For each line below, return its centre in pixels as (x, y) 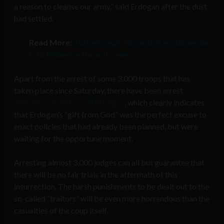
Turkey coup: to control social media (141, 42)
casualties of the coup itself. (61, 210)
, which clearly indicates (164, 102)
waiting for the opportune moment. (73, 138)
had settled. (34, 18)
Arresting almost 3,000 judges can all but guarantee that (109, 162)
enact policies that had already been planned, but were (106, 126)
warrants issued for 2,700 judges (69, 102)
